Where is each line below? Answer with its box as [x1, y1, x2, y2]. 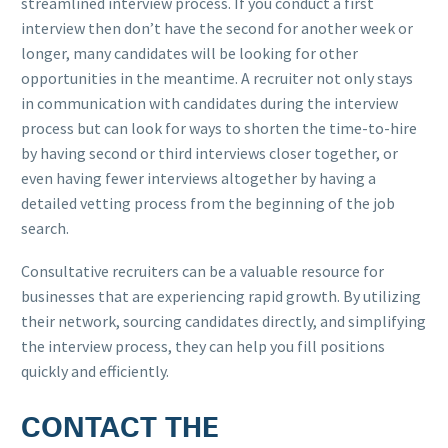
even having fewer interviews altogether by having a [21, 168, 376, 189]
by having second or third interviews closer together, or [21, 143, 398, 164]
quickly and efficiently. [21, 360, 169, 381]
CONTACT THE [21, 409, 219, 444]
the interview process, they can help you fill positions [21, 335, 385, 356]
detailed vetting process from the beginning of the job [21, 193, 395, 214]
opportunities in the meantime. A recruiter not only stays [21, 68, 413, 89]
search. [21, 218, 69, 239]
